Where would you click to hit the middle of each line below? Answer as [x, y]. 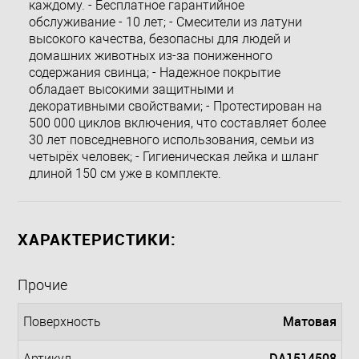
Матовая [310, 322]
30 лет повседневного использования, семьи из [171, 140]
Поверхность [62, 322]
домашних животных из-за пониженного [151, 56]
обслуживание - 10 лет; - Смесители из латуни [165, 22]
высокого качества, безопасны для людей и [160, 39]
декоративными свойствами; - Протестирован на [175, 107]
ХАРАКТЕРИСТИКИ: [97, 240]
